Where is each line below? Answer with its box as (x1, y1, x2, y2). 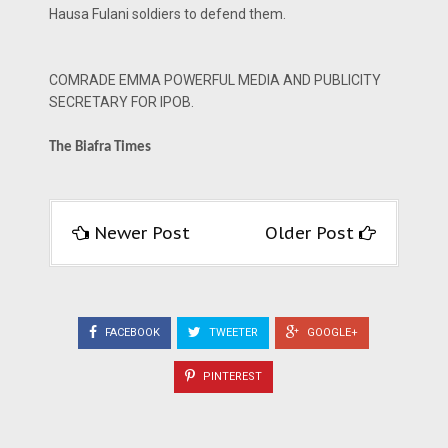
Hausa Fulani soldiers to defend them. (49, 5, 286, 22)
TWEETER (206, 325, 258, 339)
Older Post (265, 221, 359, 244)
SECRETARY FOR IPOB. (49, 93, 194, 110)
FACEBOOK (102, 325, 160, 339)
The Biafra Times (49, 139, 151, 155)
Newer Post (94, 221, 190, 244)
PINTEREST (200, 370, 262, 384)
